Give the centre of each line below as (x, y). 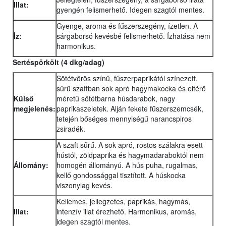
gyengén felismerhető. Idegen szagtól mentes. (130, 10)
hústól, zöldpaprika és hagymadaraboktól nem (130, 155)
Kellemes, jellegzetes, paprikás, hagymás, (123, 202)
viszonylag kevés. (84, 185)
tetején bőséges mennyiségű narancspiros (124, 119)
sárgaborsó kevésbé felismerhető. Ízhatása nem (133, 36)
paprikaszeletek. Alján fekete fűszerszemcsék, (130, 109)
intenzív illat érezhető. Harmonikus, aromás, (127, 212)
